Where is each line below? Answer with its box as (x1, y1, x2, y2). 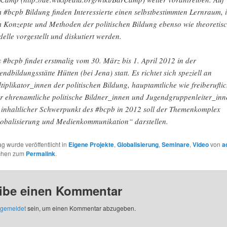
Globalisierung (117, 139, 159, 149)
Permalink (25, 148, 55, 158)
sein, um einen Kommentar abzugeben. (25, 204, 136, 213)
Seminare (161, 139, 190, 149)
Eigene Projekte (68, 139, 114, 149)
